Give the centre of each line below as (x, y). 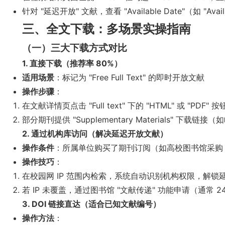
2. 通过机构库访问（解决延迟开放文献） (95, 134)
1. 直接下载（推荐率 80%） (72, 63)
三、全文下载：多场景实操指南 (106, 29)
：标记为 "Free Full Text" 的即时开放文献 (129, 77)
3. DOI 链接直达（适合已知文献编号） (91, 204)
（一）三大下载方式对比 (75, 48)
